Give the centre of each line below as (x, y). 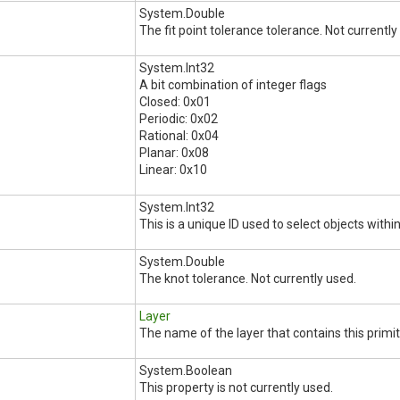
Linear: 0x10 (173, 170)
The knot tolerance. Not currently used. (248, 279)
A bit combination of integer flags (233, 85)
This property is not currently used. (236, 387)
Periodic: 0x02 (179, 119)
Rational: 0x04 (179, 136)
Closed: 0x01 (175, 102)
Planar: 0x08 (174, 153)
